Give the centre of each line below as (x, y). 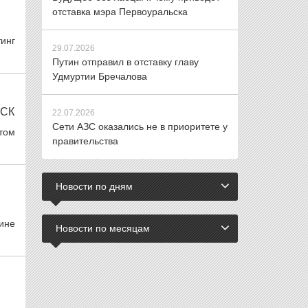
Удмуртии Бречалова (100, 76)
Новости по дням (94, 186)
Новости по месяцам (103, 228)
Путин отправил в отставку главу (125, 62)
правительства (85, 141)
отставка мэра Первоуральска (120, 12)
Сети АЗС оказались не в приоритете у (140, 126)
